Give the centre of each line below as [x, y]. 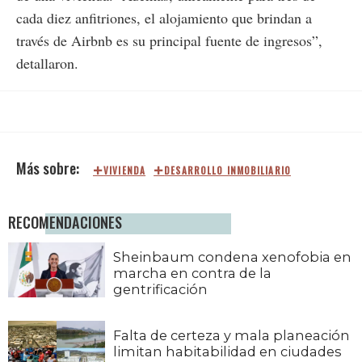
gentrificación [160, 290]
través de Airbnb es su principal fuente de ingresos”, [169, 41]
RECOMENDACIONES [65, 222]
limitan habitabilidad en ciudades [227, 351]
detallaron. [47, 63]
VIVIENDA [125, 171]
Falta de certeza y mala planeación [232, 335]
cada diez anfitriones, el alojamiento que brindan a [164, 18]
